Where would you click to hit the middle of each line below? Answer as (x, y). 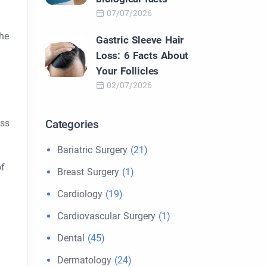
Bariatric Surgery (92, 150)
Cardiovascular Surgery (106, 216)
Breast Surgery (88, 172)
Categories (72, 124)
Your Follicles (128, 71)
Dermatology (84, 260)
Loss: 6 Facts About (142, 55)
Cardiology (80, 194)
